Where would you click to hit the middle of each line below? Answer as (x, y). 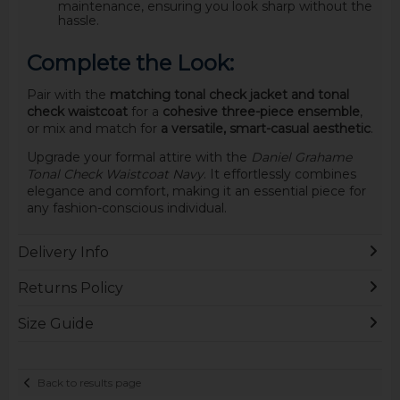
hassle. (78, 21)
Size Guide (55, 324)
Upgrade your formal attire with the (138, 158)
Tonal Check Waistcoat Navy (115, 175)
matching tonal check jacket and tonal (229, 95)
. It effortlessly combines (279, 175)
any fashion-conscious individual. (126, 208)
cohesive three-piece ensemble (261, 112)
